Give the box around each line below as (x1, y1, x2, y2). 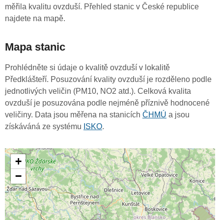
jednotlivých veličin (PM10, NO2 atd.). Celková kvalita (5, 87, 191, 96)
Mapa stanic (5, 41, 65, 54)
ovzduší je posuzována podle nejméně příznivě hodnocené (5, 99, 210, 108)
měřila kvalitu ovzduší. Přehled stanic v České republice (5, 2, 199, 11)
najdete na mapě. (5, 14, 65, 23)
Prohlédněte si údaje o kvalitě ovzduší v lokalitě (5, 63, 170, 72)
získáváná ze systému (5, 122, 83, 131)
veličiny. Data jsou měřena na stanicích (5, 110, 142, 119)
